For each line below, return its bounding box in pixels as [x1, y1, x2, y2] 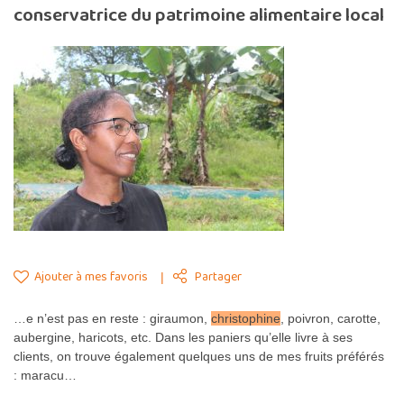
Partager [195, 266, 242, 287]
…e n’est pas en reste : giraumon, [14, 310, 211, 326]
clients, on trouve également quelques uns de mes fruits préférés [14, 348, 384, 363]
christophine [211, 310, 280, 326]
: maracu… [14, 367, 77, 382]
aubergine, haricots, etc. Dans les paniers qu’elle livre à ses [14, 329, 353, 344]
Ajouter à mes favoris [32, 266, 148, 287]
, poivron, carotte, [280, 310, 381, 326]
